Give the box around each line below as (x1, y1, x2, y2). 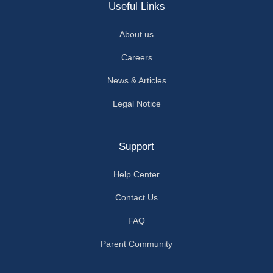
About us (119, 29, 154, 39)
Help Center (113, 169, 160, 179)
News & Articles (107, 75, 166, 85)
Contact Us (115, 192, 158, 202)
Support (119, 140, 154, 152)
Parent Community (101, 238, 172, 249)
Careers (121, 52, 152, 62)
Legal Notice (112, 98, 161, 108)
